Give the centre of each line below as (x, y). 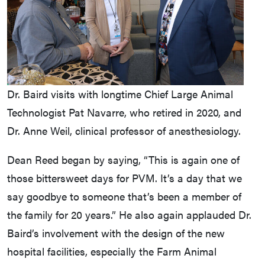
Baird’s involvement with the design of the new (116, 233)
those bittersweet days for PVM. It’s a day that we (125, 178)
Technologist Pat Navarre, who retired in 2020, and (124, 112)
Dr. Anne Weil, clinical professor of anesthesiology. (124, 131)
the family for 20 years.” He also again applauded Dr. (129, 215)
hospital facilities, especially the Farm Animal (112, 251)
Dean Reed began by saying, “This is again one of (123, 160)
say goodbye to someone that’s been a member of (124, 196)
